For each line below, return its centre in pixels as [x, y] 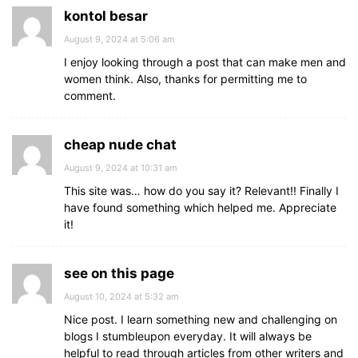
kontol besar [106, 16]
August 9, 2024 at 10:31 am [121, 168]
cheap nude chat [120, 145]
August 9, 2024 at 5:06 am [119, 39]
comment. [90, 95]
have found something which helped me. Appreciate [200, 207]
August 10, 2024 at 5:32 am [121, 296]
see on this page [119, 273]
